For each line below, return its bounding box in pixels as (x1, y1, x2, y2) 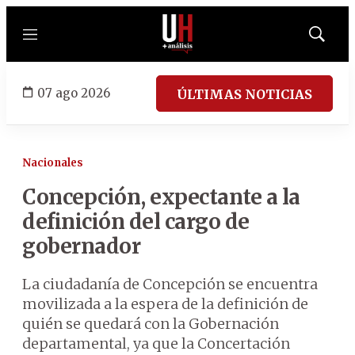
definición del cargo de (22, 208, 250, 235)
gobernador (22, 233, 140, 259)
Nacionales (22, 156, 83, 170)
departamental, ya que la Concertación (22, 334, 290, 353)
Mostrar (315, 32, 351, 45)
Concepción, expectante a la (22, 184, 300, 210)
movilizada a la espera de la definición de (22, 295, 308, 313)
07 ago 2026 (37, 85, 110, 101)
